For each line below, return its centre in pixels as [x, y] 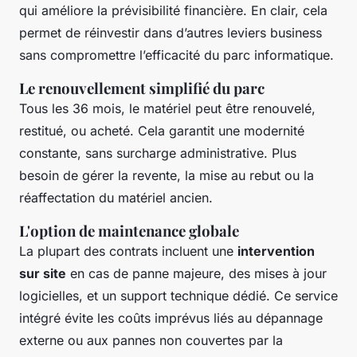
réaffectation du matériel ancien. [116, 198]
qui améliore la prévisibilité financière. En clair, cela [173, 11]
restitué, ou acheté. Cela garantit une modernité [162, 131]
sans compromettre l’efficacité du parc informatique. [177, 55]
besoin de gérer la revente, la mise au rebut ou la [167, 176]
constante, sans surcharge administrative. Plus [158, 153]
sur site [43, 274]
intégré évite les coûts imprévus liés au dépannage [171, 318]
